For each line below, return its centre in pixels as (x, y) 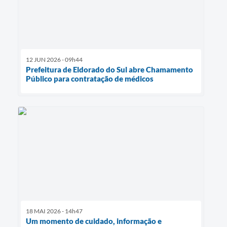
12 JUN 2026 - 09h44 (54, 60)
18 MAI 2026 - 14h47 (54, 211)
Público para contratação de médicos (90, 79)
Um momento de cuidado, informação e (94, 221)
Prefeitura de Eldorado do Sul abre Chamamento (109, 70)
